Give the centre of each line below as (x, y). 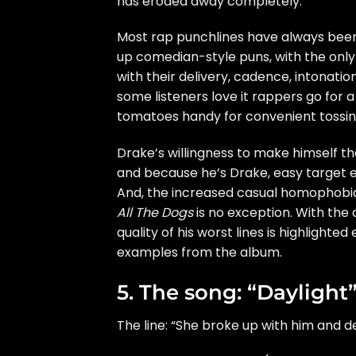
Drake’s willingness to (185, 153)
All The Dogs (155, 213)
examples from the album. (199, 253)
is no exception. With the (273, 213)
